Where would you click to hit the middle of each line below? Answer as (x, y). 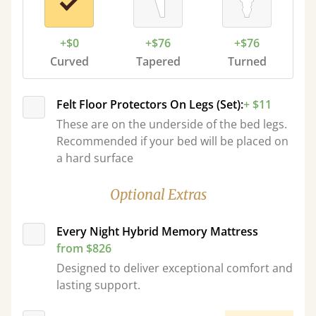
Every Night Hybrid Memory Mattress (157, 231)
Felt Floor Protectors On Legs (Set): (150, 104)
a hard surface (95, 158)
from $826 (84, 248)
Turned (247, 61)
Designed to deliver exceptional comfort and (175, 268)
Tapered (158, 61)
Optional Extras (158, 194)
